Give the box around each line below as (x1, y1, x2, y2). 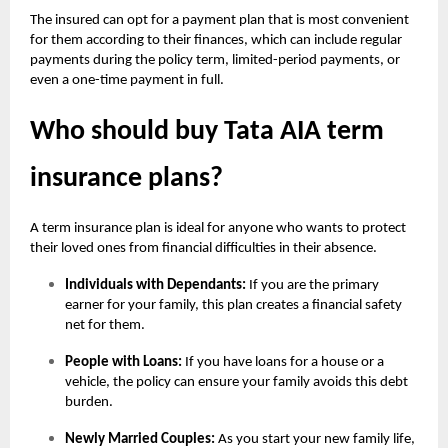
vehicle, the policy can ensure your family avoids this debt (65, 375, 408, 391)
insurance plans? (30, 165, 223, 194)
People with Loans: (65, 355, 182, 371)
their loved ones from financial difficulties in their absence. (30, 241, 377, 257)
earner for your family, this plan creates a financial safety (65, 298, 402, 314)
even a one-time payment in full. (30, 73, 224, 89)
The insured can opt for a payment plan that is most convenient (30, 13, 409, 29)
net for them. (65, 318, 145, 334)
